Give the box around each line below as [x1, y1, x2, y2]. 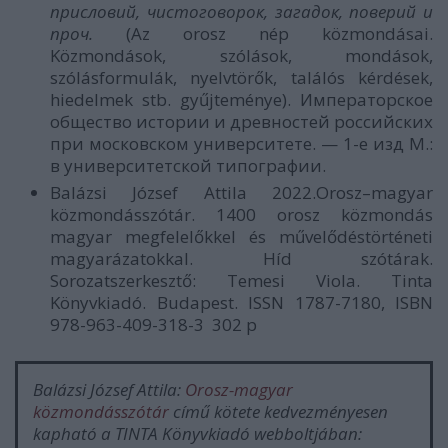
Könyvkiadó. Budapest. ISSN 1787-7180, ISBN [50, 291, 433, 314]
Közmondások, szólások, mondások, [50, 44, 433, 67]
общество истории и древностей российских [50, 110, 433, 133]
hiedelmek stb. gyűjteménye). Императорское [50, 88, 433, 111]
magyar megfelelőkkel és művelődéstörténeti [50, 225, 433, 248]
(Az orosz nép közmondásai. [93, 22, 433, 45]
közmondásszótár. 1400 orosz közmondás [50, 203, 433, 226]
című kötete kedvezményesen [173, 400, 388, 423]
